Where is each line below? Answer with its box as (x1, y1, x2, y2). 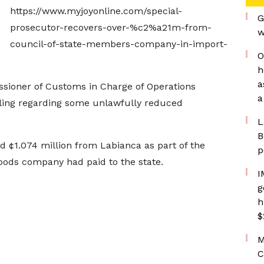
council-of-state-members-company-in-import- (9, 38, 227, 49)
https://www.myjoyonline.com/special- (9, 5, 182, 16)
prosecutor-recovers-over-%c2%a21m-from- (9, 22, 212, 33)
